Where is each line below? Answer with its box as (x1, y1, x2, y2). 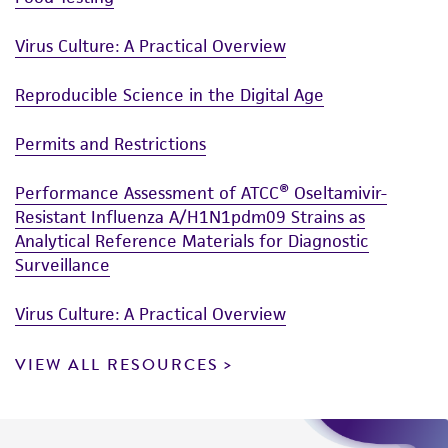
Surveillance (15, 254, 110, 277)
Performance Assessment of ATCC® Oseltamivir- (15, 182, 387, 205)
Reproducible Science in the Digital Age (15, 84, 324, 107)
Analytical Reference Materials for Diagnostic (15, 230, 369, 253)
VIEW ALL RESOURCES (15, 353, 219, 378)
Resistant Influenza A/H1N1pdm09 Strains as (15, 206, 365, 229)
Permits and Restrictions (15, 133, 206, 156)
